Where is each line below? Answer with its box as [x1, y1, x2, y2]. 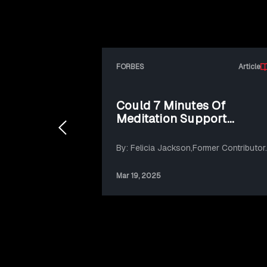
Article [238, 62, 260, 72]
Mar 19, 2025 [116, 171, 161, 181]
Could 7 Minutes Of [116, 98, 226, 114]
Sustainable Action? [116, 124, 229, 140]
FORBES [116, 62, 144, 72]
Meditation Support [116, 111, 227, 127]
